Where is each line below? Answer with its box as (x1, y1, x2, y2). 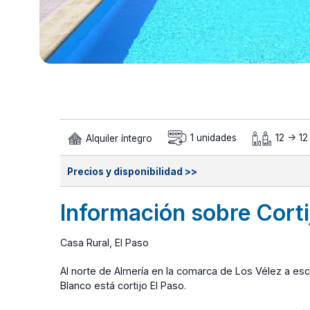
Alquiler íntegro (83, 132, 152, 144)
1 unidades (188, 132, 237, 144)
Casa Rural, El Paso (60, 236, 149, 248)
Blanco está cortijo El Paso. (60, 279, 186, 291)
